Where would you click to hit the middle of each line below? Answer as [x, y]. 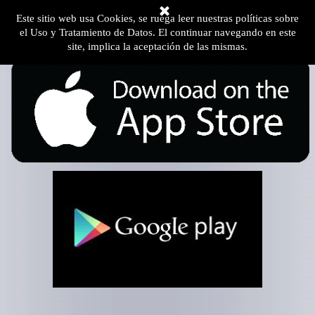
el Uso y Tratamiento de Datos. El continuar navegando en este [157, 32]
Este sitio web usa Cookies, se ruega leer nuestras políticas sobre [157, 18]
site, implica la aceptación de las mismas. [157, 46]
